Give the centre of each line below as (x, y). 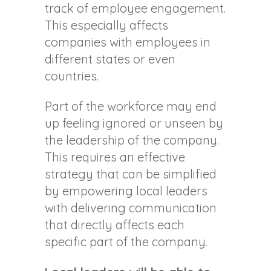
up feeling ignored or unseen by (134, 123)
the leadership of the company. (132, 140)
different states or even (110, 59)
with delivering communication (131, 208)
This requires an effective (115, 157)
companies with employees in (128, 42)
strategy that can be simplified (131, 174)
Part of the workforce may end (131, 106)
